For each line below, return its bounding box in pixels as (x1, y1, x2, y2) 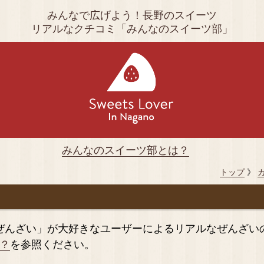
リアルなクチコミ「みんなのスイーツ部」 (31, 23, 233, 35)
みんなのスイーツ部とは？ (61, 144, 189, 156)
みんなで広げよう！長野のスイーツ (47, 9, 217, 21)
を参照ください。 (10, 238, 95, 250)
